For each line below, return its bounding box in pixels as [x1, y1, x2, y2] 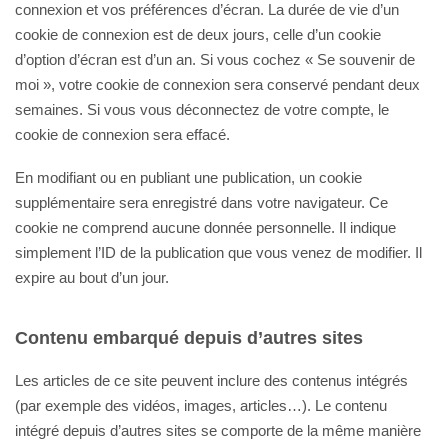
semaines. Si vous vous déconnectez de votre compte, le [15, 101, 389, 118]
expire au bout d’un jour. [15, 269, 169, 286]
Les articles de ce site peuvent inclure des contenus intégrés [15, 372, 408, 389]
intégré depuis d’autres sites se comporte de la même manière [15, 422, 421, 439]
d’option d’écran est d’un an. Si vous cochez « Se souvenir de [15, 51, 415, 68]
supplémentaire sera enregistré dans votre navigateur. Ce [15, 194, 388, 211]
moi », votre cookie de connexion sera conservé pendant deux [15, 76, 420, 93]
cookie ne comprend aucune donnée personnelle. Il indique [15, 219, 396, 236]
